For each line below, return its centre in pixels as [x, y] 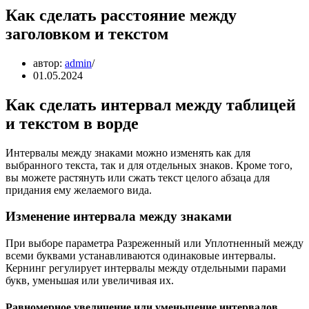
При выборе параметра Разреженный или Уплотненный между [154, 243]
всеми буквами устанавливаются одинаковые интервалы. [141, 256]
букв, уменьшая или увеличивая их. [90, 281]
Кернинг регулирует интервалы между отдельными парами [146, 268]
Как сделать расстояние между [121, 15]
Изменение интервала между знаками [119, 217]
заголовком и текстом [87, 33]
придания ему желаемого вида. [79, 190]
